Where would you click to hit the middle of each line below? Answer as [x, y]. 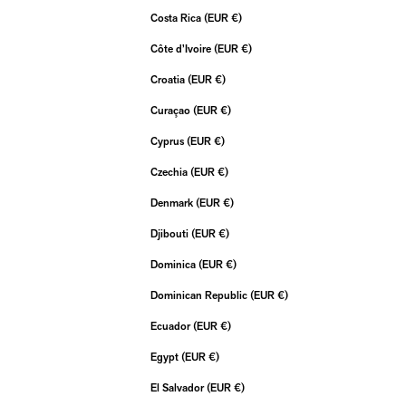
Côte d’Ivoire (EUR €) [246, 50]
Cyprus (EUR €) [219, 142]
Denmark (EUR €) [228, 204]
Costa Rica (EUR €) [237, 19]
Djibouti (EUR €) [224, 235]
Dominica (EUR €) [231, 266]
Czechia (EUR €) [223, 173]
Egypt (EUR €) [214, 358]
